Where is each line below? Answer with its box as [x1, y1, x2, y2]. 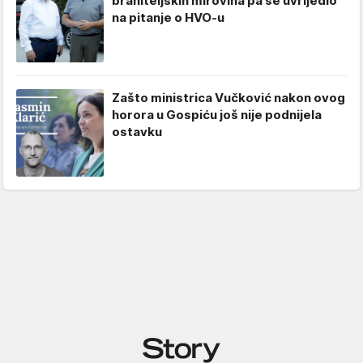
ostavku [112, 123, 162, 139]
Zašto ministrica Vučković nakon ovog [112, 89, 345, 105]
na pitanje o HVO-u [112, 9, 224, 25]
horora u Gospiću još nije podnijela [112, 106, 322, 122]
